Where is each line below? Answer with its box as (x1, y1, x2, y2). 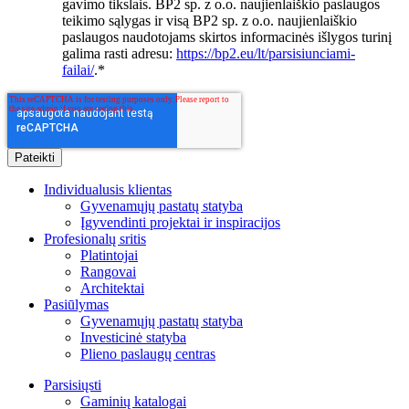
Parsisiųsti (44, 377, 101, 393)
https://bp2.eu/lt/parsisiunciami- (176, 46, 355, 62)
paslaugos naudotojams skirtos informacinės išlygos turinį (62, 29, 392, 46)
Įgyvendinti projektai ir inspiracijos (80, 215, 280, 231)
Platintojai (80, 247, 138, 264)
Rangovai (80, 264, 136, 280)
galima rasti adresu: (62, 46, 176, 62)
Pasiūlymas (44, 297, 109, 313)
